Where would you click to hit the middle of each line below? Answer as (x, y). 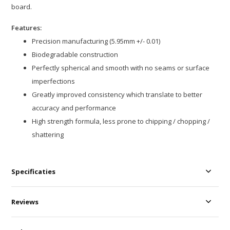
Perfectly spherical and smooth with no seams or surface (121, 68)
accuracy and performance (74, 108)
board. (22, 7)
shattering (48, 135)
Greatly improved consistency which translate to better (117, 95)
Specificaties (34, 172)
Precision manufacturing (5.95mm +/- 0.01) (96, 41)
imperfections (54, 81)
